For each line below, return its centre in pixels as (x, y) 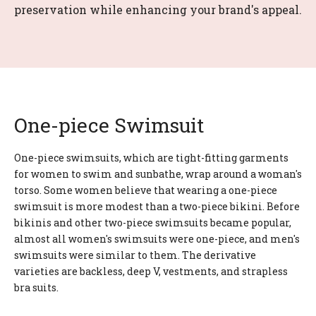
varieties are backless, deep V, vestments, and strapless (151, 271)
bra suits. (36, 287)
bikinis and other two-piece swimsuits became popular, (153, 223)
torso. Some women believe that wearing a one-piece (146, 190)
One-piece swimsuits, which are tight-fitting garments (151, 158)
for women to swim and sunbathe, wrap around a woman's (158, 174)
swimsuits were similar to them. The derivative (135, 255)
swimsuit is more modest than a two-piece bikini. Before (157, 206)
